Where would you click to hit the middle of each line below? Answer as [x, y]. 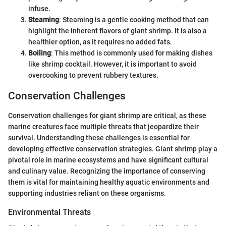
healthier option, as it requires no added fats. [100, 42]
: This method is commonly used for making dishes [132, 53]
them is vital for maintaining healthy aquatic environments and [109, 182]
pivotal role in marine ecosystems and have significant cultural [108, 160]
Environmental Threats [49, 212]
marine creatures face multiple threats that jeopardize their [103, 126]
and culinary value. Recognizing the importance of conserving [107, 171]
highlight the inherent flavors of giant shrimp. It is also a [118, 31]
